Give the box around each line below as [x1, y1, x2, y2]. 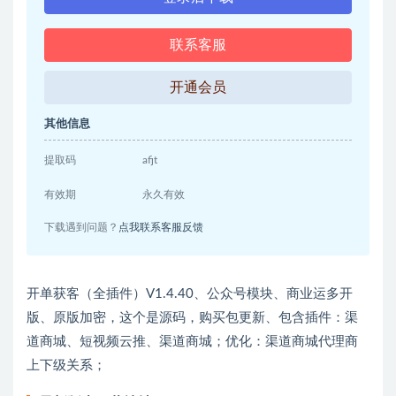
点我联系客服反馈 [118, 222, 203, 232]
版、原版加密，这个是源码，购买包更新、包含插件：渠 [27, 311, 358, 324]
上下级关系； [27, 359, 106, 372]
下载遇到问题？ [44, 222, 118, 232]
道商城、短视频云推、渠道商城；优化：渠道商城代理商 [27, 335, 358, 348]
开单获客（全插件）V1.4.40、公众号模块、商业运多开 [27, 287, 353, 301]
